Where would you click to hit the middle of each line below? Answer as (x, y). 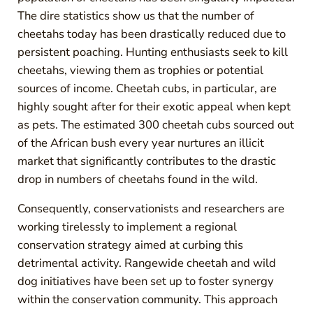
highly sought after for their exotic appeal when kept (154, 106)
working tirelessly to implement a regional (127, 226)
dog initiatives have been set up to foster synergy (145, 281)
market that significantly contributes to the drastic (146, 161)
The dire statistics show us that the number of (136, 15)
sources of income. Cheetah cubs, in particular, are (147, 88)
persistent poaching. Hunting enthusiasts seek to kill (152, 52)
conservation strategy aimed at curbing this (130, 245)
